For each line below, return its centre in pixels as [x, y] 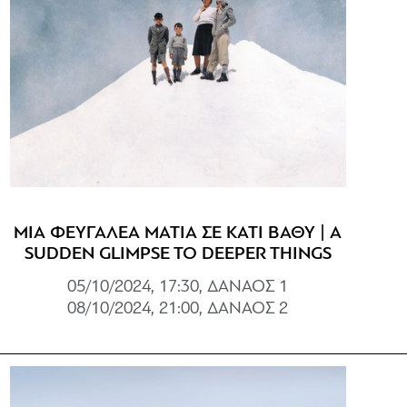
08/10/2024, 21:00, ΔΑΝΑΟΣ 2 [178, 309]
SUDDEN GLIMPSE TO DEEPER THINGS [178, 254]
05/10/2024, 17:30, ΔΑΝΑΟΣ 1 [178, 287]
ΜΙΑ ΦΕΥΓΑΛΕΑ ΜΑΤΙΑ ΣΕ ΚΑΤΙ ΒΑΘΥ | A [178, 233]
